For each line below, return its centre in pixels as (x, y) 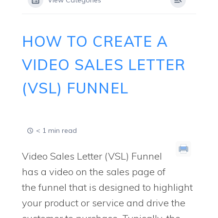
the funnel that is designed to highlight (107, 187)
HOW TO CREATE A (95, 41)
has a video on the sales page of (94, 172)
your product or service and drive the (104, 203)
